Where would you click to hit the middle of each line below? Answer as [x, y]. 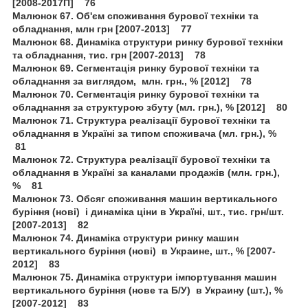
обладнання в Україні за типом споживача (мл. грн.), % [147, 133]
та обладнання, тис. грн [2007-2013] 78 [109, 55]
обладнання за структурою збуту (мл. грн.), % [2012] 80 [150, 107]
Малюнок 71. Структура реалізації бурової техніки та [141, 120]
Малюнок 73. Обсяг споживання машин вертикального [145, 198]
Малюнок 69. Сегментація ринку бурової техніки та [136, 68]
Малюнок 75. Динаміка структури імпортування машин [144, 277]
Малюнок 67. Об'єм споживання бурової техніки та [135, 15]
